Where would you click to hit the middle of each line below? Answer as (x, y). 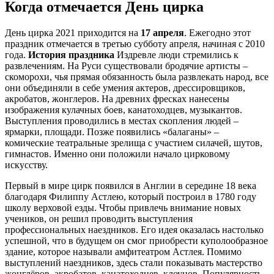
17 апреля (162, 32)
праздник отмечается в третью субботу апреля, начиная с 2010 (135, 43)
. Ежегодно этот (217, 32)
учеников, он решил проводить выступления (99, 218)
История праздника (71, 54)
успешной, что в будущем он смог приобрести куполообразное (136, 240)
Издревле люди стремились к (176, 54)
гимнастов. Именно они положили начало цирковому (117, 154)
